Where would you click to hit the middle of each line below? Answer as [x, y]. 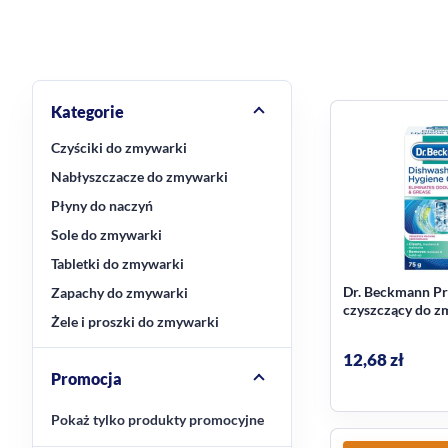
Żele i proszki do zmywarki [135, 321]
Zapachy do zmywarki [119, 292]
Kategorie [87, 111]
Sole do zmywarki [106, 234]
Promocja [86, 378]
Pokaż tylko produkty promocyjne [157, 419]
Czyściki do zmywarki [119, 147]
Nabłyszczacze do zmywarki [139, 176]
